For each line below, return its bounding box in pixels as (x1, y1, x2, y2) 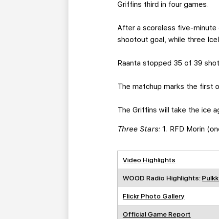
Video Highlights (123, 156, 176, 164)
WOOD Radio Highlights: (123, 174, 202, 182)
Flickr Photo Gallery (123, 192, 185, 200)
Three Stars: (117, 125, 163, 134)
